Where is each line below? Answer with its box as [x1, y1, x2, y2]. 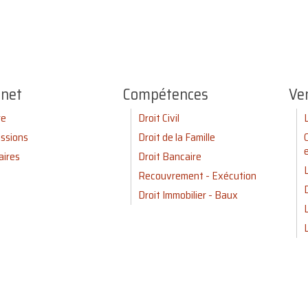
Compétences [122, 82, 208, 107]
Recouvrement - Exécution [137, 167, 256, 185]
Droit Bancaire [137, 148, 201, 166]
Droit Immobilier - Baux [137, 186, 238, 204]
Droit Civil [137, 109, 179, 127]
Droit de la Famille [137, 129, 215, 146]
